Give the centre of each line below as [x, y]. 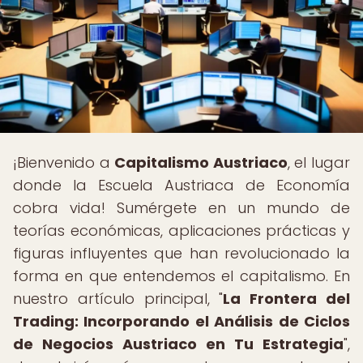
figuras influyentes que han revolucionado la [181, 253]
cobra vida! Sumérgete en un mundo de [181, 208]
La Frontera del [287, 299]
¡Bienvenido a [64, 162]
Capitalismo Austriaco [201, 162]
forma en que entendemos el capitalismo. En [181, 276]
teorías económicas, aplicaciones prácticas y [181, 231]
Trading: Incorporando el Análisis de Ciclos [181, 321]
